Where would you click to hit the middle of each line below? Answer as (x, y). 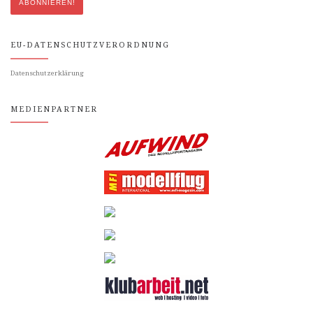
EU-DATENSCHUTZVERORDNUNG (90, 45)
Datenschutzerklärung (47, 73)
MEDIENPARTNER (54, 109)
